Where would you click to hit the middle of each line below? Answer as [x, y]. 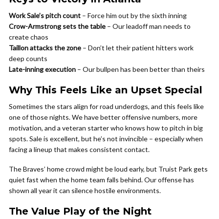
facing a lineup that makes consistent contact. [79, 149]
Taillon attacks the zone [45, 48]
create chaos [29, 37]
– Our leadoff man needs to [148, 26]
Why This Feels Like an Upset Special [106, 90]
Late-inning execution [42, 69]
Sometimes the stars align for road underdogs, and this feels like [106, 106]
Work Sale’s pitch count [45, 15]
